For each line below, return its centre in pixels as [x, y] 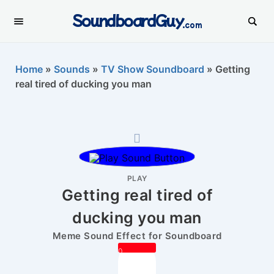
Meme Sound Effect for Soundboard [137, 235]
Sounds [72, 69]
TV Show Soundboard [153, 69]
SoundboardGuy [128, 20]
